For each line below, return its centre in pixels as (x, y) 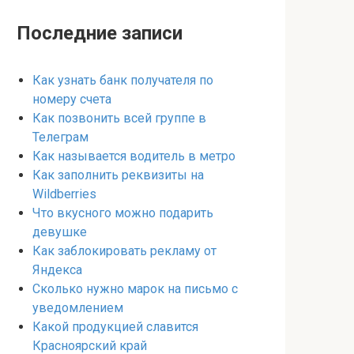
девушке (60, 232)
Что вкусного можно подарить (123, 213)
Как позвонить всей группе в (119, 118)
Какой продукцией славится (115, 327)
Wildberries (64, 194)
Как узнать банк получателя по (123, 80)
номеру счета (72, 99)
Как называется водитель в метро (134, 156)
